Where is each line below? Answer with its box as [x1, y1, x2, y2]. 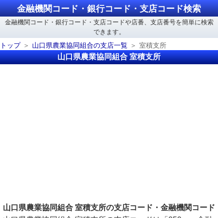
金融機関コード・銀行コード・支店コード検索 [17, 4, 201, 14]
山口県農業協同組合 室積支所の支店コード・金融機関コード [3, 203, 215, 212]
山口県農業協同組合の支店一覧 [32, 42, 127, 49]
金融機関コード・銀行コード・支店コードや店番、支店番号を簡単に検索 [4, 18, 214, 26]
